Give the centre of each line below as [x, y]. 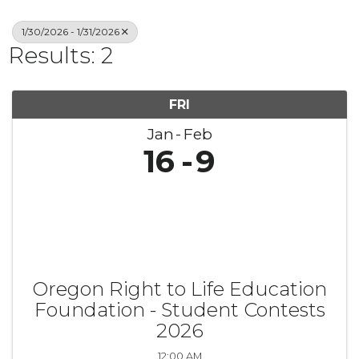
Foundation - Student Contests [179, 310]
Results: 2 [61, 55]
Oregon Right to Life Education [179, 289]
